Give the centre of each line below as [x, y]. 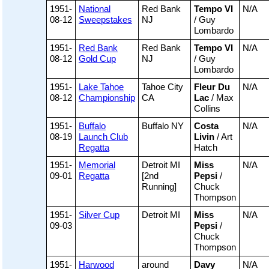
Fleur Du [212, 87]
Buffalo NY [163, 126]
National [95, 9]
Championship [107, 98]
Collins [207, 109]
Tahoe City [162, 87]
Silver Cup [99, 215]
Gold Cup [97, 59]
